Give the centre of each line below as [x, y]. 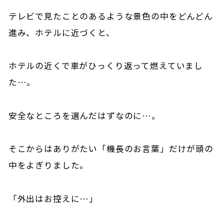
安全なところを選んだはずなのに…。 [84, 115]
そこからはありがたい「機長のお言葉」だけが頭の [111, 149]
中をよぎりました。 [48, 165]
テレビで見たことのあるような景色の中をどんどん [110, 16]
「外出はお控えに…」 [53, 198]
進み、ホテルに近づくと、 [61, 32]
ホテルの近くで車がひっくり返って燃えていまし [106, 66]
